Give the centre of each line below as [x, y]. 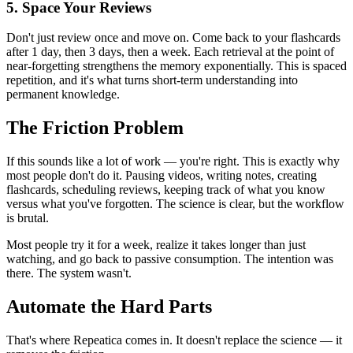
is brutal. [28, 218]
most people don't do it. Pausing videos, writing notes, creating [162, 176]
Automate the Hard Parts [109, 306]
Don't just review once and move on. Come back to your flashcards [173, 38]
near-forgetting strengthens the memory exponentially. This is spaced [176, 66]
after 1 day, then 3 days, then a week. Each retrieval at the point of [170, 52]
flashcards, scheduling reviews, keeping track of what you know [166, 190]
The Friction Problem [95, 128]
